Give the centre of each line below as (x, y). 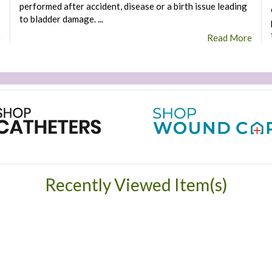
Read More (230, 38)
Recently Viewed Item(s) (136, 185)
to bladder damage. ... (61, 19)
